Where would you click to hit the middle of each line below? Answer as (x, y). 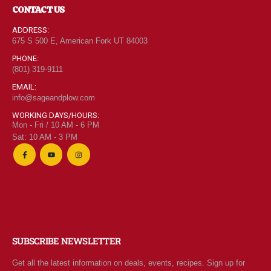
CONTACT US (38, 10)
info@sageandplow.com (54, 98)
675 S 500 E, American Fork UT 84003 (80, 41)
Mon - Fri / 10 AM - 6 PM (56, 125)
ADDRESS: (31, 30)
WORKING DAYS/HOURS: (56, 116)
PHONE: (25, 59)
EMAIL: (24, 87)
